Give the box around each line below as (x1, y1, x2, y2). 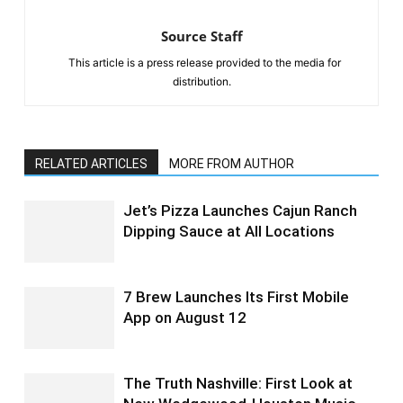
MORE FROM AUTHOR (169, 157, 294, 172)
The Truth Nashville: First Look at (123, 374, 353, 393)
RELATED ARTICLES (35, 157, 148, 172)
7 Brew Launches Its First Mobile (123, 288, 349, 307)
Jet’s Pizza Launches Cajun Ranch (123, 201, 357, 220)
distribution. (172, 75, 231, 89)
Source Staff (160, 27, 243, 46)
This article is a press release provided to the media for (62, 56, 341, 70)
